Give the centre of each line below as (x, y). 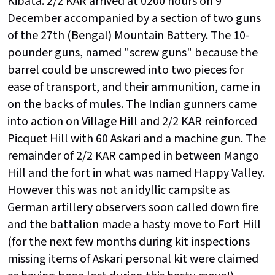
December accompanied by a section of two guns (134, 19)
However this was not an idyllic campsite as (118, 191)
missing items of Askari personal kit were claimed (133, 259)
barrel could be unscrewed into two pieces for (126, 70)
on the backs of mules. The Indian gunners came (132, 105)
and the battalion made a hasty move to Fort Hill (134, 225)
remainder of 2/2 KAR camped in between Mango (133, 156)
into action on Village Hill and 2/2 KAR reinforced (132, 122)
